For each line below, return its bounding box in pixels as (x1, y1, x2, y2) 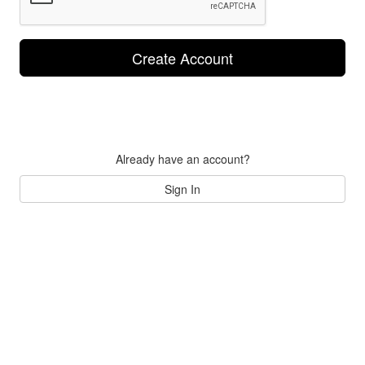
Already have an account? (115, 151, 250, 167)
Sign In (165, 181, 200, 197)
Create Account (132, 47, 233, 68)
